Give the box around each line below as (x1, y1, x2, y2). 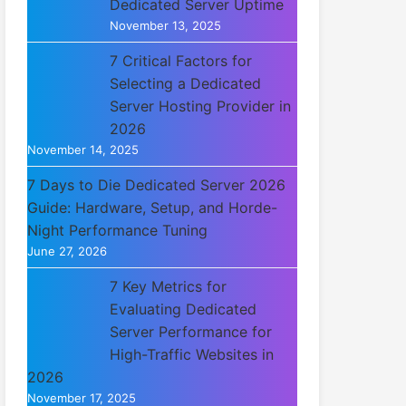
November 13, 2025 (110, 18, 222, 33)
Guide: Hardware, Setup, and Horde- (27, 198, 278, 217)
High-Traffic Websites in (110, 345, 275, 363)
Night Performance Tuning (27, 221, 208, 239)
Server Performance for (110, 323, 273, 341)
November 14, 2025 (27, 142, 140, 157)
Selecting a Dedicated (110, 74, 262, 92)
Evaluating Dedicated (110, 300, 257, 318)
